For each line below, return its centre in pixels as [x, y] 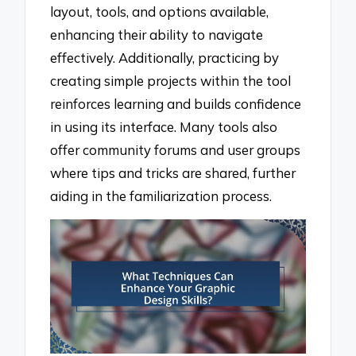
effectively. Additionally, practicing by [165, 57]
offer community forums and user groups [176, 149]
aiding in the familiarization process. [161, 195]
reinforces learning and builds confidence [176, 103]
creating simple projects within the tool [171, 80]
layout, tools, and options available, [160, 11]
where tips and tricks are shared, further [173, 172]
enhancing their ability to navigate [157, 34]
